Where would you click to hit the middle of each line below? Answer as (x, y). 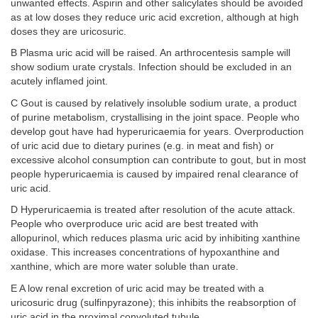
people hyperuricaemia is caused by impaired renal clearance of (154, 174)
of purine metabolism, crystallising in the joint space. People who (155, 117)
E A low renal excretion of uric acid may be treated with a (137, 288)
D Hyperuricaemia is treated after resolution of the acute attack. (153, 210)
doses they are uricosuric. (68, 31)
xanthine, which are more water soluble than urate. (125, 267)
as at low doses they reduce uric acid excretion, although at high (155, 17)
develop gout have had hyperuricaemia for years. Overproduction (157, 131)
